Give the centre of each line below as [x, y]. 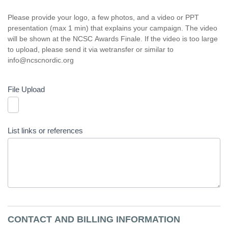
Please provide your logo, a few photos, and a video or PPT [103, 17]
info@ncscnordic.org [41, 60]
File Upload [26, 89]
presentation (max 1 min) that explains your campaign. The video [112, 28]
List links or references [45, 131]
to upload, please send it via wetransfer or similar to [91, 49]
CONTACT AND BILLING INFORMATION [94, 219]
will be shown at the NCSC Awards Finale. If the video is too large [113, 39]
